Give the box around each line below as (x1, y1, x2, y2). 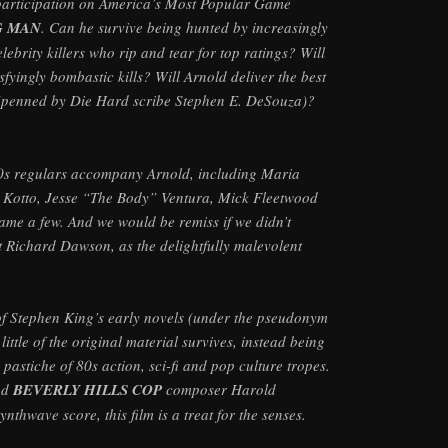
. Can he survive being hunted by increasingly (41, 17, 328, 38)
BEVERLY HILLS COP (13, 379, 162, 401)
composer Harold (162, 379, 276, 400)
